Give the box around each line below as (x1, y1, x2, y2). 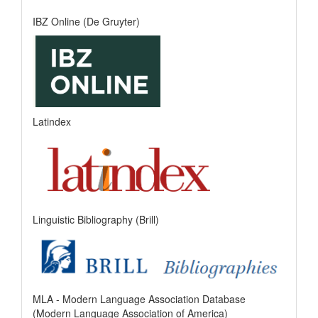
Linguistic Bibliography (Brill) (33, 212, 159, 226)
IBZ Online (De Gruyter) (33, 13, 140, 28)
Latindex (33, 114, 71, 128)
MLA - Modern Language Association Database (33, 292, 246, 307)
